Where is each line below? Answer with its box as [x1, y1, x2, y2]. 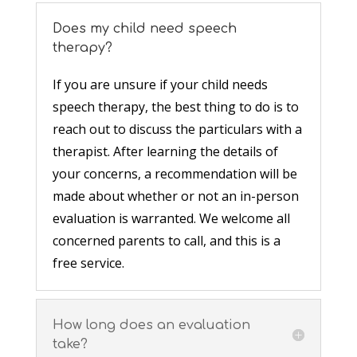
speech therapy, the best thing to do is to [52, 97, 299, 116]
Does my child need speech [52, 21, 237, 36]
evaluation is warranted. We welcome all [52, 209, 290, 227]
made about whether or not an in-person [52, 186, 299, 205]
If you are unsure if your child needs [52, 75, 268, 93]
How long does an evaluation [52, 317, 250, 332]
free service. [52, 253, 124, 272]
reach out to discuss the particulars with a [52, 120, 302, 138]
